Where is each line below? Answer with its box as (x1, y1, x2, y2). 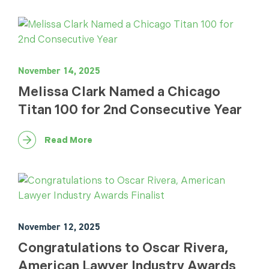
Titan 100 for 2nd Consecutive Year (18, 102, 242, 117)
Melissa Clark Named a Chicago (18, 84, 220, 99)
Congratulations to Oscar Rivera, (18, 240, 228, 255)
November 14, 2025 (18, 64, 100, 77)
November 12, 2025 (18, 220, 100, 233)
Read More (44, 135, 92, 145)
